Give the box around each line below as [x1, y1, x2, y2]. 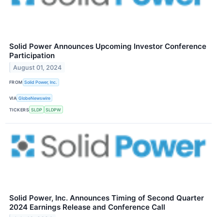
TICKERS [9, 107, 30, 112]
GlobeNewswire [18, 95, 51, 101]
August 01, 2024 [13, 63, 62, 71]
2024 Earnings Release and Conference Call [9, 202, 165, 212]
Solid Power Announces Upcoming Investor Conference [9, 41, 206, 51]
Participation [9, 50, 55, 60]
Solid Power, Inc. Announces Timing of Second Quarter [9, 193, 204, 203]
